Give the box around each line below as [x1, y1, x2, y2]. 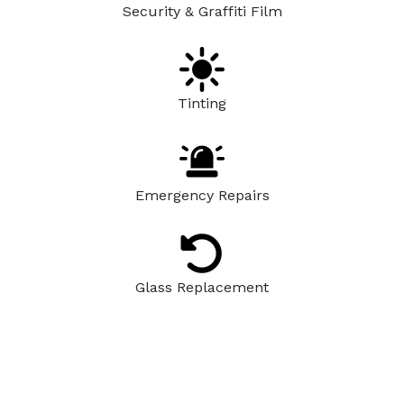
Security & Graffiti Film [122, 3, 282, 20]
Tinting [178, 95, 226, 112]
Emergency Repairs [134, 187, 270, 204]
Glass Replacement [135, 279, 269, 296]
